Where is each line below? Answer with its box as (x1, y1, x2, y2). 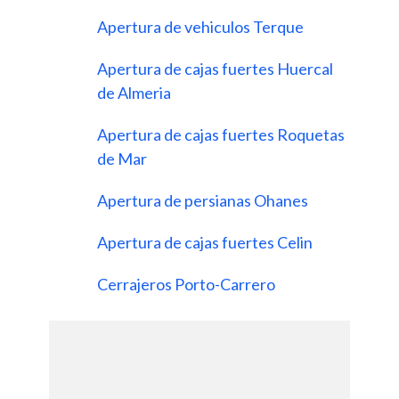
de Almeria (97, 83, 174, 103)
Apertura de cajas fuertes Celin (97, 232, 315, 253)
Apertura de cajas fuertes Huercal (97, 59, 333, 79)
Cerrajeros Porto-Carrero (97, 274, 278, 295)
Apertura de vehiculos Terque (97, 17, 306, 37)
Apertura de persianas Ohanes (97, 191, 311, 211)
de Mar (97, 149, 150, 169)
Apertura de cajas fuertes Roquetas (97, 125, 345, 145)
